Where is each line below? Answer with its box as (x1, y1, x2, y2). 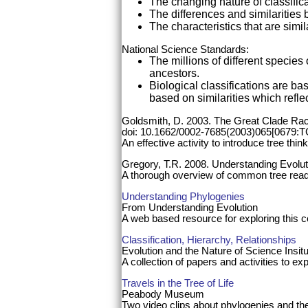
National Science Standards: (122, 43, 249, 55)
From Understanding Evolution (122, 201, 258, 213)
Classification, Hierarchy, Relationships (122, 234, 296, 246)
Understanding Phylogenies (122, 190, 245, 202)
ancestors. (149, 67, 199, 79)
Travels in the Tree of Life (122, 277, 234, 289)
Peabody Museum (122, 288, 204, 300)
